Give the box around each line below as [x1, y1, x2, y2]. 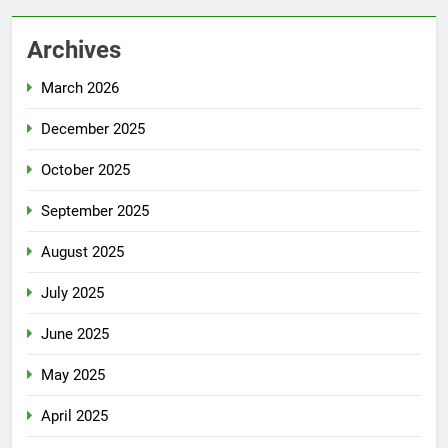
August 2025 [41, 242, 124, 261]
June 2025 [41, 324, 109, 343]
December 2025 [41, 119, 145, 138]
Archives [27, 35, 121, 64]
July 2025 [41, 283, 104, 302]
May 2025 [41, 365, 105, 384]
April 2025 [41, 406, 108, 425]
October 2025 [41, 160, 130, 179]
